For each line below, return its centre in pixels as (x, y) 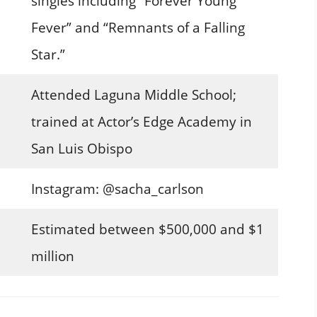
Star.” (48, 54)
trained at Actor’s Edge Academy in (141, 121)
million (52, 256)
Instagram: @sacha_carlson (117, 189)
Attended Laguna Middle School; (133, 94)
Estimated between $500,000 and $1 (147, 229)
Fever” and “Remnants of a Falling (138, 27)
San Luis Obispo (81, 148)
